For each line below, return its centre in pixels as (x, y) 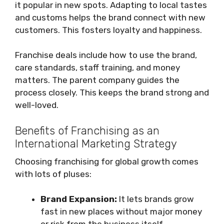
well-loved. (37, 105)
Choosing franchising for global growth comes (107, 161)
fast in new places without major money (121, 212)
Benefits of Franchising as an (87, 130)
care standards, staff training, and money (97, 68)
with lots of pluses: (53, 174)
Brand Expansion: (79, 199)
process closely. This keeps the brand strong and (112, 93)
